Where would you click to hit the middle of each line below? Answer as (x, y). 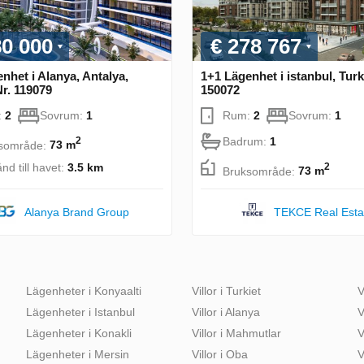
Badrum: (246, 141)
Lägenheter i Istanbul (80, 312)
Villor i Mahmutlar (236, 333)
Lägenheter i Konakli (79, 333)
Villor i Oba (220, 354)
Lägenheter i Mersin (78, 354)
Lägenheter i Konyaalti (84, 290)
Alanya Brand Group (76, 212)
